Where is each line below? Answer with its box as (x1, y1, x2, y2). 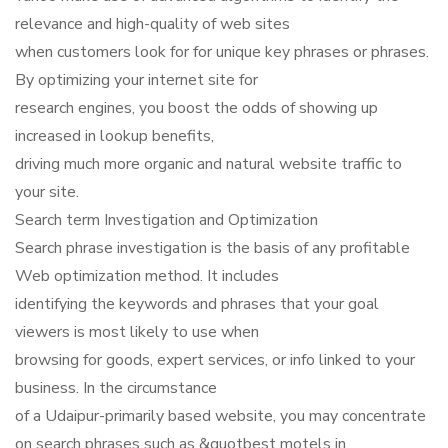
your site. (15, 181, 79, 203)
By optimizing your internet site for (15, 69, 258, 91)
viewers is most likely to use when (15, 321, 259, 343)
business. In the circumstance (15, 377, 217, 399)
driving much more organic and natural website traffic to (15, 153, 402, 175)
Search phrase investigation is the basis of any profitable (15, 237, 410, 259)
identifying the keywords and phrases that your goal (15, 293, 379, 315)
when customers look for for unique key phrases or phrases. (15, 41, 429, 63)
